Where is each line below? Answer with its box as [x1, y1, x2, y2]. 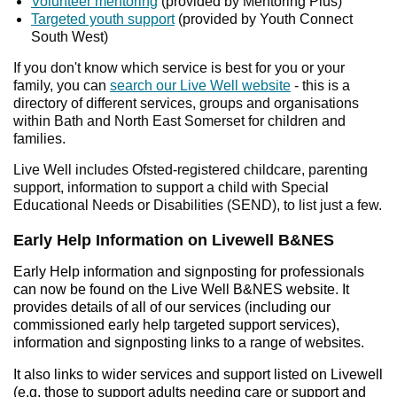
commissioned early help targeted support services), [13, 317, 339, 333]
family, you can [13, 78, 110, 94]
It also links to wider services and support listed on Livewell [13, 367, 383, 383]
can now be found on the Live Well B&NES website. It [13, 282, 349, 298]
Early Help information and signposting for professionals [13, 264, 364, 280]
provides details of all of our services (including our [13, 300, 331, 315]
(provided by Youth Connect [175, 12, 353, 27]
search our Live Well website [110, 78, 291, 94]
